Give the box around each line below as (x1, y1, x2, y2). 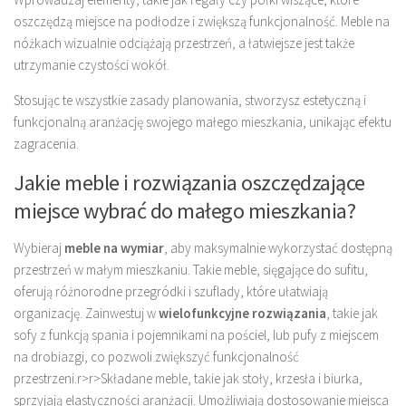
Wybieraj (14, 238, 64, 256)
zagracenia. (14, 134, 79, 152)
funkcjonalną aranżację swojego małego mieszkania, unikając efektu (14, 112, 391, 130)
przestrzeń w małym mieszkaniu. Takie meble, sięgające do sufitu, (14, 260, 368, 278)
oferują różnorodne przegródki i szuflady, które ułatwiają (14, 282, 328, 300)
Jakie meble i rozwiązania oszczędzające (14, 168, 365, 197)
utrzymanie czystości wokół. (14, 55, 169, 73)
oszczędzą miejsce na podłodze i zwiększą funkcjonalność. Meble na (14, 12, 390, 30)
